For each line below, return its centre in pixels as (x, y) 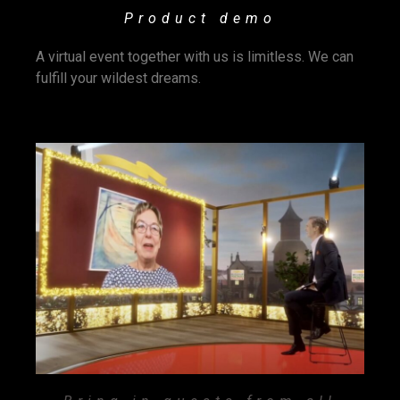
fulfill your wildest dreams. (118, 79)
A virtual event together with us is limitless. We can (195, 57)
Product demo (200, 19)
